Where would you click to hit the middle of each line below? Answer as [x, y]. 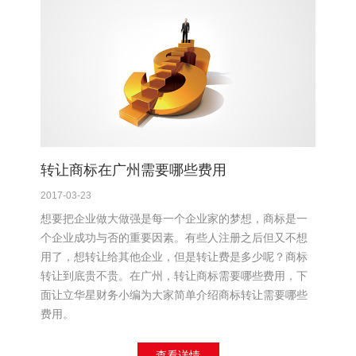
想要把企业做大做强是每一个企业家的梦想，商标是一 [174, 219]
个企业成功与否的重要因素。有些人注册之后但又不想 [174, 238]
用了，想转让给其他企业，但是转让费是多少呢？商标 [174, 257]
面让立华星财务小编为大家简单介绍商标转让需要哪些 [174, 295]
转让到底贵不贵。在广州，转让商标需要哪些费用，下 [174, 276]
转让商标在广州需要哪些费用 [133, 170]
